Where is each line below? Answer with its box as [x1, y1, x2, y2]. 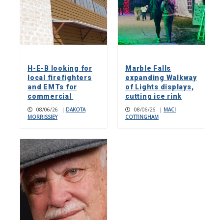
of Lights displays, [125, 82, 194, 91]
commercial [27, 92, 74, 100]
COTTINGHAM [125, 113, 159, 120]
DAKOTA [66, 106, 85, 113]
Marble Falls [125, 64, 171, 72]
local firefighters [27, 73, 92, 82]
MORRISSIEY [27, 113, 57, 120]
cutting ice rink [125, 92, 182, 100]
